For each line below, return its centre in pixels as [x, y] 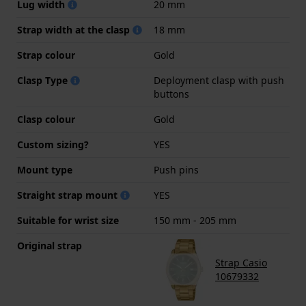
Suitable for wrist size [68, 221]
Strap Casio [241, 263]
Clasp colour [46, 120]
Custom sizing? [53, 145]
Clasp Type [44, 81]
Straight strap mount [69, 195]
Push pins [176, 170]
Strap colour [46, 55]
